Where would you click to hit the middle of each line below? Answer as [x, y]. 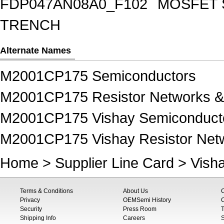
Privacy [30, 200]
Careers [134, 218]
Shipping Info [38, 218]
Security [31, 209]
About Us [135, 191]
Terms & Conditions [46, 191]
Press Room [140, 209]
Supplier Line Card [114, 163]
